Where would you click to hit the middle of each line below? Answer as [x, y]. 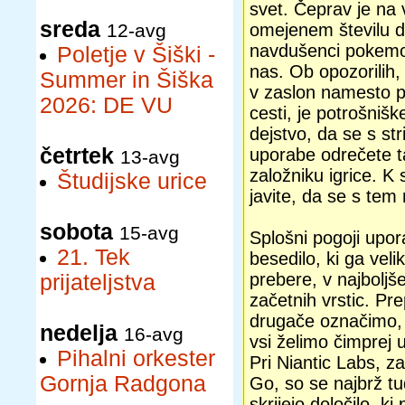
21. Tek [94, 257]
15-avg [149, 233]
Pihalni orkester [136, 358]
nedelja [79, 333]
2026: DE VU [106, 105]
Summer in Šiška [127, 80]
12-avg [137, 30]
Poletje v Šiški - [136, 55]
